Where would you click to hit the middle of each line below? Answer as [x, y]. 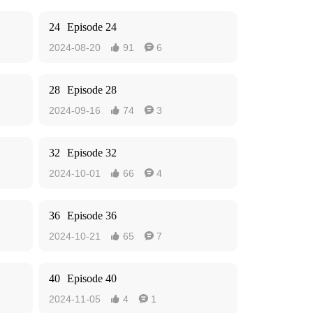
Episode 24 [92, 27]
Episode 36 [92, 216]
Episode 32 [92, 153]
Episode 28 [92, 90]
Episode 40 [92, 278]
